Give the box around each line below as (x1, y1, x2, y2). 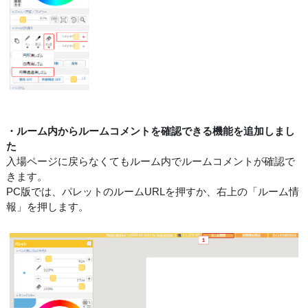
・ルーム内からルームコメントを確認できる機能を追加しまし (6, 124, 295, 137)
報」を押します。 (6, 200, 89, 212)
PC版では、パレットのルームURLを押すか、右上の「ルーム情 (6, 185, 299, 197)
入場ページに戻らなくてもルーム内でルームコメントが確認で (6, 155, 295, 167)
